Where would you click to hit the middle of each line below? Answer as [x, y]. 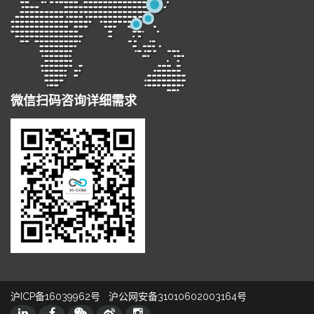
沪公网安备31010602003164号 [178, 296]
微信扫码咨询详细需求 [74, 101]
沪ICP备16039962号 [55, 296]
